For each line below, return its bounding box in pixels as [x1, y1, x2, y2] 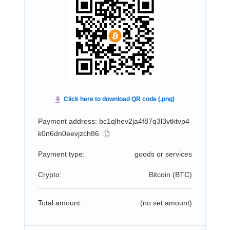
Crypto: [37, 170, 62, 179]
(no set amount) [140, 199, 192, 207]
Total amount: [37, 199, 82, 207]
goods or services [134, 150, 192, 158]
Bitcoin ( [148, 170, 175, 179]
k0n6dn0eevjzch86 [37, 129, 99, 138]
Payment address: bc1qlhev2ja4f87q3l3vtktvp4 [37, 117, 189, 125]
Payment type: [37, 150, 85, 158]
